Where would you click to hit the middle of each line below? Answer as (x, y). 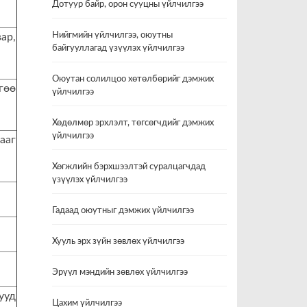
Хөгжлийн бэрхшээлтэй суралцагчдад (129, 167)
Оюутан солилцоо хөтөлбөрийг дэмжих (133, 79)
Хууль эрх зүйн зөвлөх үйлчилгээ (118, 242)
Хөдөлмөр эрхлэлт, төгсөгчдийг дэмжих (133, 123)
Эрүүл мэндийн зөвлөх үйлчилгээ (120, 272)
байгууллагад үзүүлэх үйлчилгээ (118, 48)
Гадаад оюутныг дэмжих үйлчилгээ (123, 211)
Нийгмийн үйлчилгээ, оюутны (112, 35)
